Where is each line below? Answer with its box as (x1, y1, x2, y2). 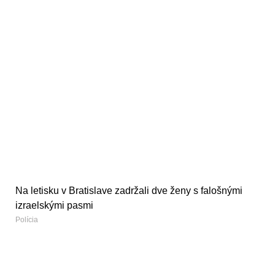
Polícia (15, 215, 38, 225)
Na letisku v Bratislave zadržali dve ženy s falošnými (15, 185, 242, 196)
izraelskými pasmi (15, 200, 93, 211)
